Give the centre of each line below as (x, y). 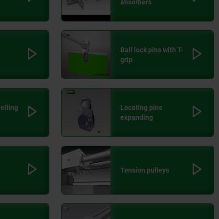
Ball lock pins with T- (152, 50)
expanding (137, 118)
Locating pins (141, 108)
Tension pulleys (145, 170)
